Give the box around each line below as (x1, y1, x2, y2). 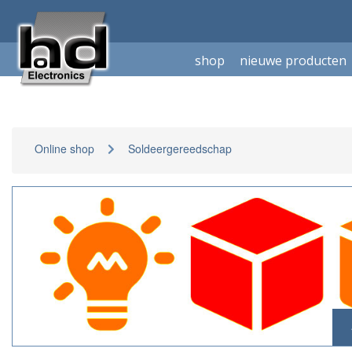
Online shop (35, 141, 94, 156)
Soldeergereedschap (128, 141, 232, 156)
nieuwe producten (240, 52, 347, 69)
